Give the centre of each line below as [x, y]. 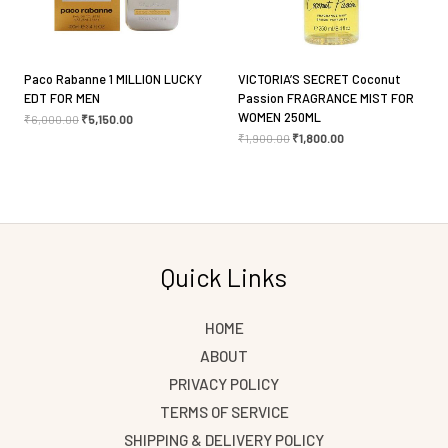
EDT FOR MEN [62, 97]
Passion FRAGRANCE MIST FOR [326, 97]
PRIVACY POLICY [224, 383]
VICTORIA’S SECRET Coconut [319, 78]
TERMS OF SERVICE [224, 411]
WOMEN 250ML [279, 116]
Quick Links [224, 276]
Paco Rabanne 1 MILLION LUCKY [113, 78]
